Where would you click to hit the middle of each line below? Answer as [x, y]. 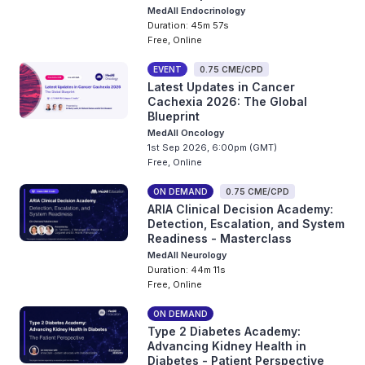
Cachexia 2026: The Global [228, 101]
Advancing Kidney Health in [227, 346]
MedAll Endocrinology [197, 11]
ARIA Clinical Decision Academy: [241, 209]
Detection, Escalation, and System [246, 224]
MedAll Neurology [187, 255]
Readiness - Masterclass [220, 238]
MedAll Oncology [186, 133]
